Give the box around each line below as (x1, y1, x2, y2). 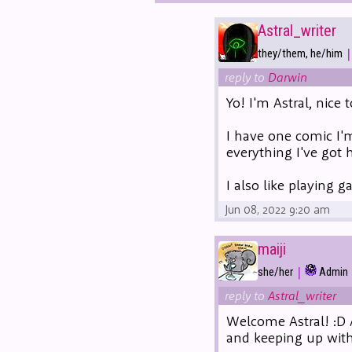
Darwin (268, 68, 307, 85)
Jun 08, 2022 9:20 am (225, 201, 330, 217)
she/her (258, 265, 293, 280)
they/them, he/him (258, 46, 343, 61)
